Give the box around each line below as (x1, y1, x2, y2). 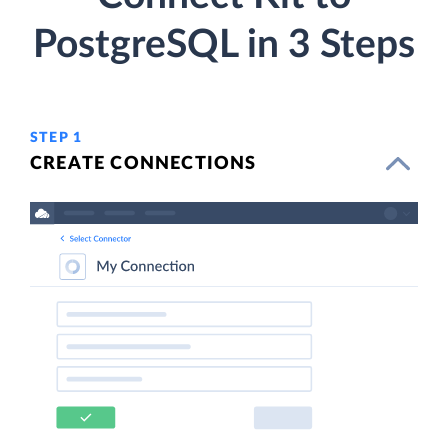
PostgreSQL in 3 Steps (33, 25, 415, 65)
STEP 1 (30, 130, 83, 145)
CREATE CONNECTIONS (30, 154, 257, 173)
